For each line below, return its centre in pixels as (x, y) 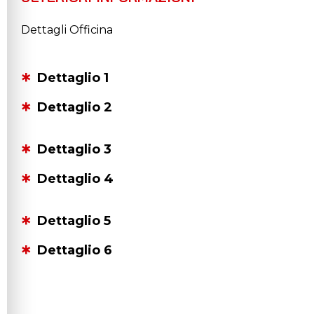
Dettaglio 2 (75, 107)
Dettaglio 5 (74, 220)
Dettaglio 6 (75, 250)
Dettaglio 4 (75, 178)
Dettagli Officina (67, 29)
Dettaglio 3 (74, 149)
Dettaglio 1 (73, 77)
